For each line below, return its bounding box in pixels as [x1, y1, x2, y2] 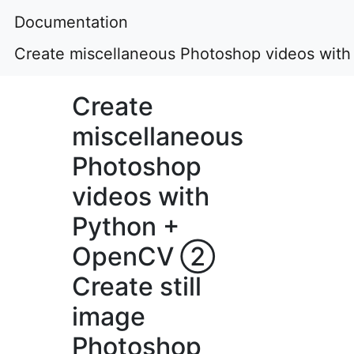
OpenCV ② [72, 241, 216, 272]
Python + [72, 211, 180, 242]
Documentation [14, 13, 128, 32]
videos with [72, 181, 210, 212]
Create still [72, 271, 202, 302]
